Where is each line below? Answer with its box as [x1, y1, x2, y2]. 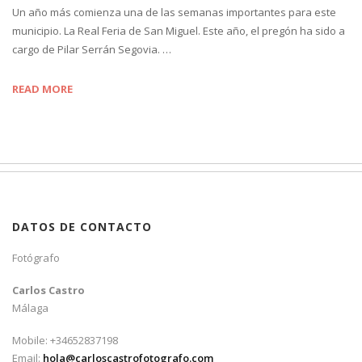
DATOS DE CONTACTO [12, 219, 152, 235]
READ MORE [12, 82, 73, 97]
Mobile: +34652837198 [12, 333, 118, 348]
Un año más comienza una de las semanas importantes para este [12, 5, 336, 20]
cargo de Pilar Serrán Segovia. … [12, 42, 171, 57]
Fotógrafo [12, 250, 60, 266]
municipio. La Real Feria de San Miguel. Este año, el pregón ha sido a [12, 23, 345, 39]
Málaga [12, 301, 48, 316]
